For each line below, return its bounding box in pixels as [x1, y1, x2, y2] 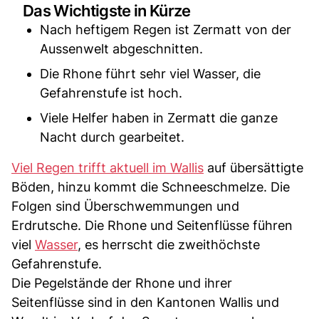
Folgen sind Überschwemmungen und [11, 199, 239, 214]
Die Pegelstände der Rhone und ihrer [11, 276, 232, 291]
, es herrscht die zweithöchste [78, 237, 260, 252]
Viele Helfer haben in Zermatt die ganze [40, 110, 278, 125]
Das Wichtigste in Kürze [23, 1, 191, 20]
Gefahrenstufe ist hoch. [40, 85, 182, 100]
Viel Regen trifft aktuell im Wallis [11, 160, 204, 175]
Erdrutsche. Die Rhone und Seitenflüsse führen [11, 218, 293, 233]
